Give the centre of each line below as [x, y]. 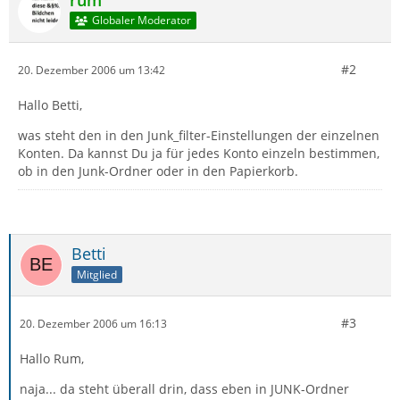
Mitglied [97, 274]
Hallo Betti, [50, 105]
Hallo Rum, [52, 358]
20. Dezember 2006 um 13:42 [92, 70]
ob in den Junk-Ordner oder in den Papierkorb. [158, 171]
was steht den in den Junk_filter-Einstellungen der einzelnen [199, 135]
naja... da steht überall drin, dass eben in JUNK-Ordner [184, 389]
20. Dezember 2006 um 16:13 [93, 323]
